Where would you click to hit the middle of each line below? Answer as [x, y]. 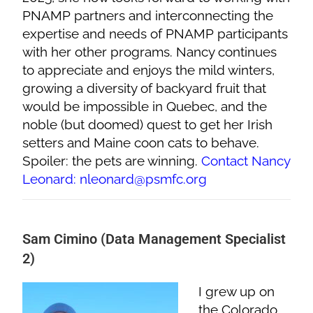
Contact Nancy [246, 160]
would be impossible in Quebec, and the [145, 106]
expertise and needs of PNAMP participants [155, 33]
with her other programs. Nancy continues [150, 51]
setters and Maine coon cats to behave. [141, 142]
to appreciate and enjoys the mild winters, [149, 70]
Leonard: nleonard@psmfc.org [115, 179]
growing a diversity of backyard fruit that [145, 88]
